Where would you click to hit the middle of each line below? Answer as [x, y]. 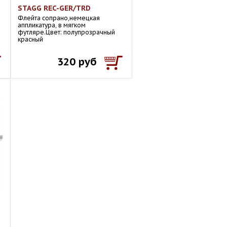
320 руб [77, 62]
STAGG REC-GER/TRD [54, 8]
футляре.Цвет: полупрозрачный [66, 32]
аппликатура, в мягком [52, 25]
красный [30, 39]
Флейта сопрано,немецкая [59, 18]
